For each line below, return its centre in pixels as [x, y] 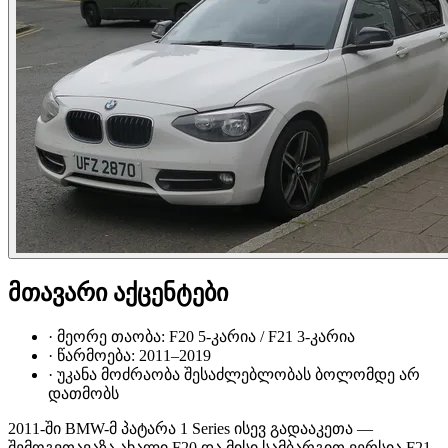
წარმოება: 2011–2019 [134, 355]
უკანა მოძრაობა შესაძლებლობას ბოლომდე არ [238, 374]
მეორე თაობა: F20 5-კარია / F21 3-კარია [206, 336]
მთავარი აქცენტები [118, 292]
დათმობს [83, 393]
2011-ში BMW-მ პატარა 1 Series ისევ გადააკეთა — [190, 428]
